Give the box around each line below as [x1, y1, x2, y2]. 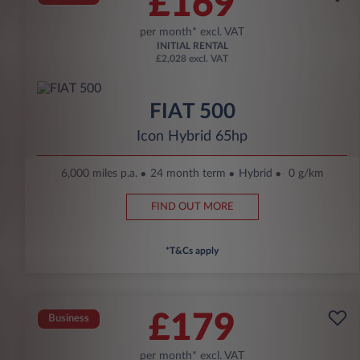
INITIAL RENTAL [156, 41, 228, 51]
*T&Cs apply [166, 246, 219, 256]
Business [48, 313, 89, 325]
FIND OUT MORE [150, 202, 234, 213]
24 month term [149, 168, 226, 180]
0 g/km [288, 168, 324, 180]
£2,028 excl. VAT [156, 54, 228, 64]
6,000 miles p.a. [60, 168, 137, 180]
